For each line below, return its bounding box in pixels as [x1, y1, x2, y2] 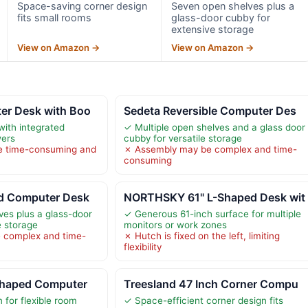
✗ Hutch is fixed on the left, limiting [123, 230, 280, 241]
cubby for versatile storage [123, 132, 242, 144]
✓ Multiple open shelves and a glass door [123, 121, 305, 133]
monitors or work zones [123, 219, 227, 230]
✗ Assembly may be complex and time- [123, 143, 297, 155]
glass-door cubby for [171, 11, 271, 23]
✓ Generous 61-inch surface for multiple [123, 208, 301, 219]
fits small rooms [16, 11, 91, 23]
